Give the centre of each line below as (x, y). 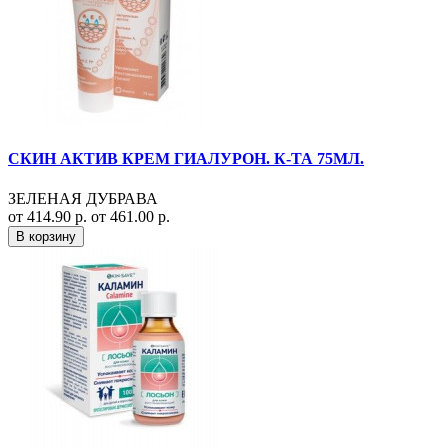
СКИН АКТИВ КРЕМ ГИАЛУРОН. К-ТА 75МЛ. (186, 159)
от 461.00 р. (130, 216)
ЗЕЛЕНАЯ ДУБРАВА (83, 198)
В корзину (46, 236)
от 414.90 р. (49, 216)
